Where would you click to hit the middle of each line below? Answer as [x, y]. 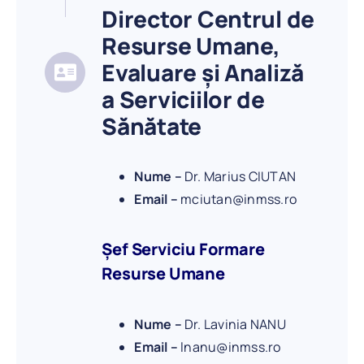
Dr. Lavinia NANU [234, 325]
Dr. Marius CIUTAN [239, 176]
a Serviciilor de [183, 99]
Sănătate [152, 126]
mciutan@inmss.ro [239, 199]
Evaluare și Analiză [203, 72]
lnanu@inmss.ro [231, 347]
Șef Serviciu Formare [183, 249]
